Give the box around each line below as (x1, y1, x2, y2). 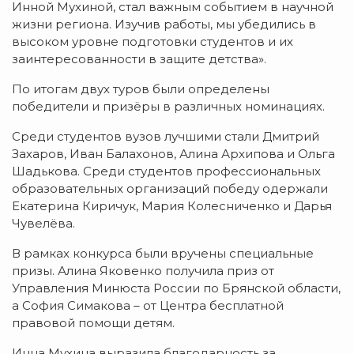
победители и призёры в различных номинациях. (12, 98, 325, 114)
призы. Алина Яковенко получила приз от (12, 262, 274, 278)
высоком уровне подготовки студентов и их (12, 33, 293, 49)
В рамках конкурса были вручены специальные (12, 245, 314, 261)
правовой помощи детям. (12, 314, 175, 330)
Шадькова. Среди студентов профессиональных (12, 163, 321, 179)
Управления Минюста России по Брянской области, (12, 280, 341, 296)
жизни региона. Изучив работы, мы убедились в (12, 16, 316, 32)
